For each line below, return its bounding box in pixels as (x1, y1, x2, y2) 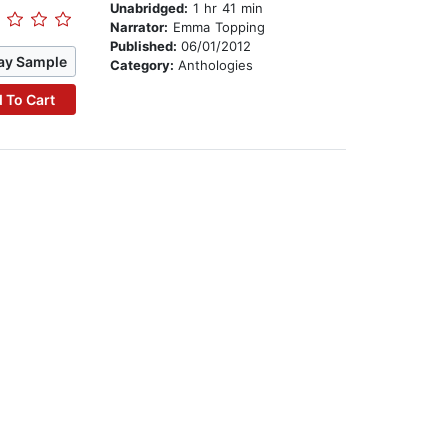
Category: (110, 57, 179, 74)
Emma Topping (168, 19, 266, 36)
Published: (110, 38, 182, 55)
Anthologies (178, 57, 254, 74)
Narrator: (110, 19, 169, 36)
